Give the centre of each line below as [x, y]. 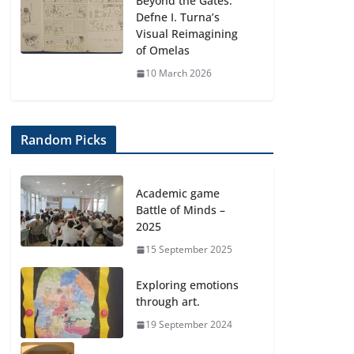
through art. [168, 301]
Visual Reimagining [187, 34]
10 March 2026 [179, 73]
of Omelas [163, 50]
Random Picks [64, 140]
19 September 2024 [189, 324]
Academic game [178, 193]
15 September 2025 [189, 249]
